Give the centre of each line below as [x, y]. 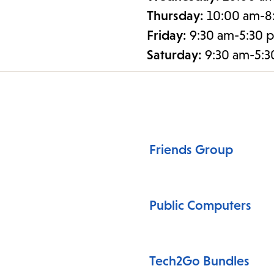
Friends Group [191, 150]
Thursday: [177, 16]
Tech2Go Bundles [199, 261]
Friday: [168, 35]
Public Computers [200, 206]
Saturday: [176, 55]
